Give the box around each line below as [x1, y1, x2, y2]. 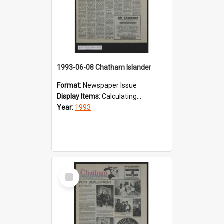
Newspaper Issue [83, 81, 137, 89]
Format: [57, 81, 83, 89]
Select [61, 166, 83, 176]
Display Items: [57, 92, 102, 100]
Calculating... [102, 92, 141, 100]
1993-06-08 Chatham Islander [57, 63, 151, 71]
